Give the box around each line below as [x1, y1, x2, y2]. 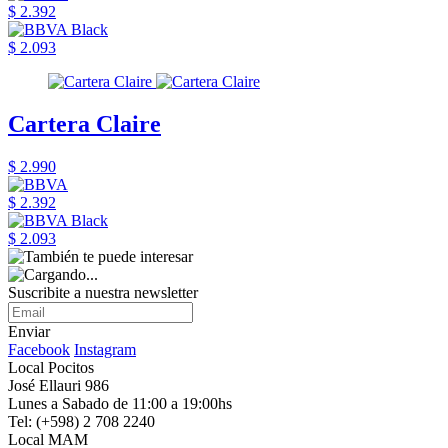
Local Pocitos [8, 358, 94, 376]
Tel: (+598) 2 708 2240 [8, 412, 155, 430]
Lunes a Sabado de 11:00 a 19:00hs [8, 394, 232, 412]
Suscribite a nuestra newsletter [8, 283, 198, 301]
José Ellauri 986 [8, 376, 109, 394]
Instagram [74, 340, 136, 358]
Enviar [8, 322, 50, 340]
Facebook [8, 340, 70, 358]
